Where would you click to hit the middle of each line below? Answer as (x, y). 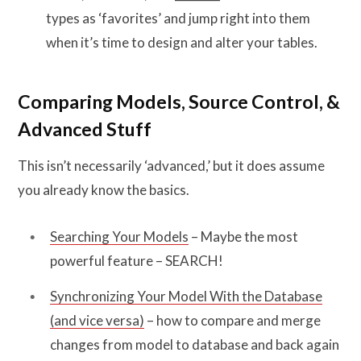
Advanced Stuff (85, 129)
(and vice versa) (97, 320)
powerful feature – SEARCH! (137, 261)
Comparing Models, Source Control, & (179, 101)
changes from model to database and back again (195, 344)
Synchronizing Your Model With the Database (186, 296)
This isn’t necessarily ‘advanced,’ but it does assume (171, 166)
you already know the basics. (104, 190)
